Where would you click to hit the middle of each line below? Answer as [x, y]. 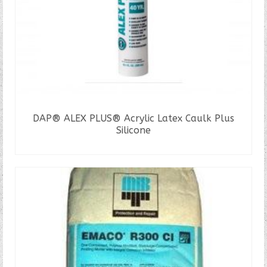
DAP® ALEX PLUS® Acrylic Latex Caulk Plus [133, 118]
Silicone [133, 130]
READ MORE [133, 145]
